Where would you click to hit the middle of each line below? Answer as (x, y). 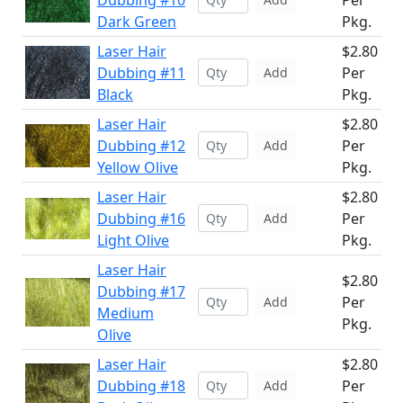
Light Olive (133, 240)
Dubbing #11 (141, 73)
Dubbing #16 (141, 219)
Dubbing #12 (141, 146)
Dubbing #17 (141, 291)
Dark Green (137, 22)
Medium (125, 313)
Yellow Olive (138, 167)
